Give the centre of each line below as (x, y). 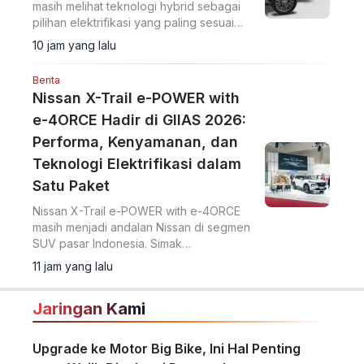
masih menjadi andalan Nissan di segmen (141, 227)
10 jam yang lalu (74, 45)
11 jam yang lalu (73, 266)
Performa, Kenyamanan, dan (135, 142)
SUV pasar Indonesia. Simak (107, 243)
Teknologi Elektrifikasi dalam (137, 164)
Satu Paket (71, 186)
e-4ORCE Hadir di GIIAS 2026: (139, 120)
